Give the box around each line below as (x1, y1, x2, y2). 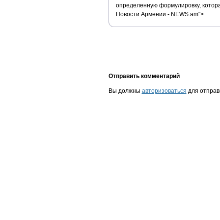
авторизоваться (141, 87, 187, 94)
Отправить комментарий (108, 72, 180, 80)
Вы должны (108, 87, 142, 94)
